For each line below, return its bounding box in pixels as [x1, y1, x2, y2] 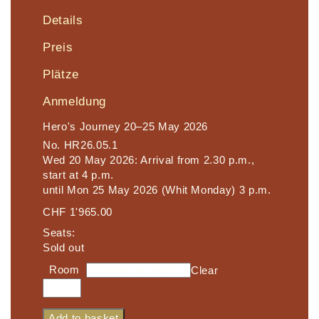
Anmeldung [43, 95, 106, 108]
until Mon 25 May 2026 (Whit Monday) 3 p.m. [43, 184, 271, 196]
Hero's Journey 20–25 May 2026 [43, 120, 209, 132]
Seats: [43, 226, 79, 239]
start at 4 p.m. [43, 169, 114, 181]
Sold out [43, 241, 85, 253]
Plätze [43, 68, 79, 81]
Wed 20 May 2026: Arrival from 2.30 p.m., [43, 154, 255, 166]
